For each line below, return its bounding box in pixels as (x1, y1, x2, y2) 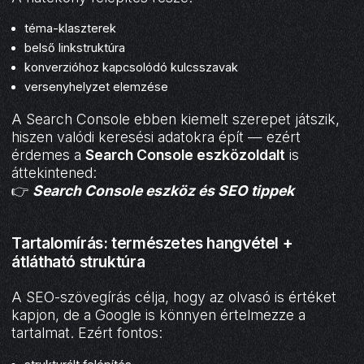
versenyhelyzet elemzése (24, 80, 169, 94)
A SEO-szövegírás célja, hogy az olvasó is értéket (11, 288, 337, 306)
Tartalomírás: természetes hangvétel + (11, 233, 293, 253)
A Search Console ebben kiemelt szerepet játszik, (11, 110, 340, 128)
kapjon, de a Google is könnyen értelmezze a (11, 306, 306, 324)
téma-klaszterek (24, 21, 117, 36)
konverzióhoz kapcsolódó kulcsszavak (24, 60, 239, 75)
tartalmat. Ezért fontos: (11, 324, 163, 342)
